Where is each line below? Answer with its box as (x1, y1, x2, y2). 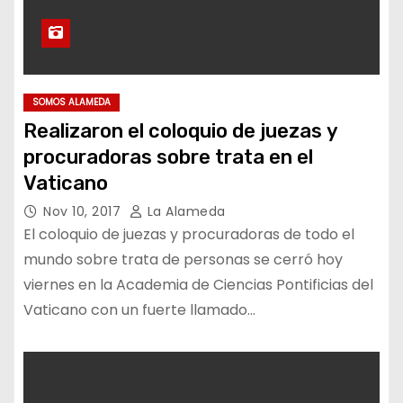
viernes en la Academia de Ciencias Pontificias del (23, 274, 373, 295)
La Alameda (143, 202, 226, 220)
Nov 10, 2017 (43, 202, 125, 220)
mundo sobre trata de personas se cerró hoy (23, 249, 343, 270)
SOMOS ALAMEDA (32, 95, 111, 109)
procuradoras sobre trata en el (23, 145, 313, 169)
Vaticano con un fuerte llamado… (23, 300, 255, 320)
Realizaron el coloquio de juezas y (23, 119, 338, 143)
